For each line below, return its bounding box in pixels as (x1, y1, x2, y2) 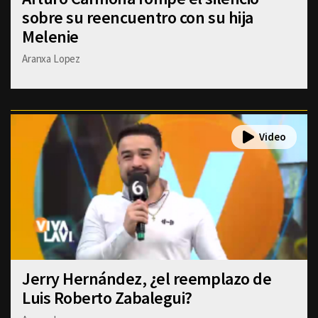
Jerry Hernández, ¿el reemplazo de (22, 267, 272, 290)
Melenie (22, 25, 79, 48)
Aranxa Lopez (22, 51, 81, 65)
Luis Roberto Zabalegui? (22, 286, 192, 309)
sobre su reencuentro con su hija (22, 6, 253, 28)
